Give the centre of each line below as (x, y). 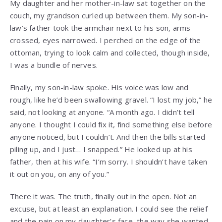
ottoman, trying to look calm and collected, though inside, (110, 52)
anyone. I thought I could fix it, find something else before (111, 124)
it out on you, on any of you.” (59, 174)
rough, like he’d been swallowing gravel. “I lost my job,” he (111, 99)
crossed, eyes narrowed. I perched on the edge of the (106, 40)
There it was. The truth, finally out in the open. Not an (104, 196)
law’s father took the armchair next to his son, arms (100, 28)
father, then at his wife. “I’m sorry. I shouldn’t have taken (109, 161)
